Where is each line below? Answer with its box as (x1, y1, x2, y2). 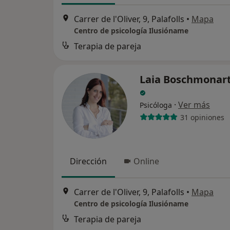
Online (133, 156, 159, 167)
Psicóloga (140, 100, 172, 110)
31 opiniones (180, 112, 224, 122)
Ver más (178, 99, 210, 111)
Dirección (70, 156, 107, 167)
